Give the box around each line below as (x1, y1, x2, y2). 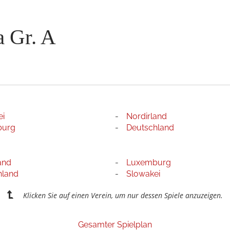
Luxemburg (126, 157, 171, 167)
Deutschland (126, 122, 174, 132)
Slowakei (126, 168, 160, 179)
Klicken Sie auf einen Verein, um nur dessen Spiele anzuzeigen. (23, 190, 223, 200)
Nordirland (126, 111, 167, 121)
